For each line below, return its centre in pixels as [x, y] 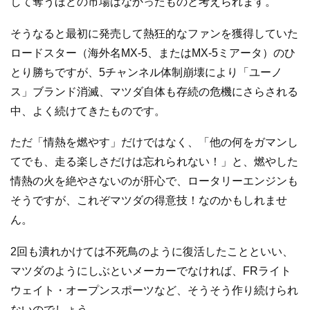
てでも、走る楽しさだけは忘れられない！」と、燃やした [154, 162]
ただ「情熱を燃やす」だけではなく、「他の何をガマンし [154, 143]
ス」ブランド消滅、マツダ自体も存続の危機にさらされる [154, 91]
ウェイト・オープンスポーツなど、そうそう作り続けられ [154, 291]
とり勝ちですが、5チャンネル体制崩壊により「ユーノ [146, 72]
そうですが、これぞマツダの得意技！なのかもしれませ [149, 201]
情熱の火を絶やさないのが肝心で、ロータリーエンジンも [154, 181]
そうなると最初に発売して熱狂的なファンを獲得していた [154, 33]
